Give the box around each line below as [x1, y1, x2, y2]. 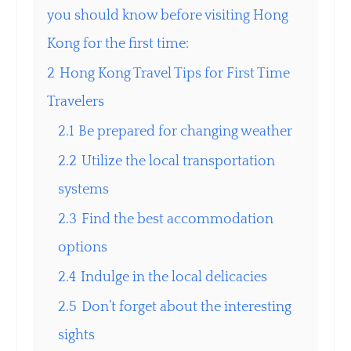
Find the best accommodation [81, 211, 274, 227]
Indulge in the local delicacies [81, 269, 268, 285]
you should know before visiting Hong [47, 7, 289, 24]
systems [58, 181, 110, 197]
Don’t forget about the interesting [81, 299, 292, 315]
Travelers [47, 93, 105, 110]
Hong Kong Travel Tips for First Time [60, 65, 291, 81]
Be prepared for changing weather [78, 123, 293, 139]
